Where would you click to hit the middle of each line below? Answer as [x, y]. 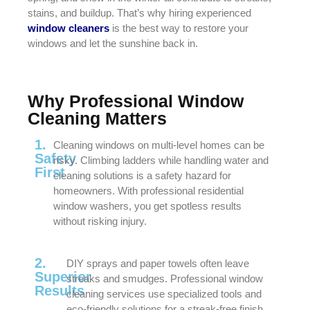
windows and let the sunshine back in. [113, 44]
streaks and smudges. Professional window [164, 279]
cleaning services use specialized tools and [164, 294]
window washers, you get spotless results [148, 206]
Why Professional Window [136, 101]
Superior [63, 277]
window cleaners [69, 28]
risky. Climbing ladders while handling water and [161, 160]
